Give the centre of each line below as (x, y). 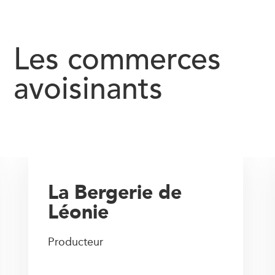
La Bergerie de (115, 192)
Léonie (79, 211)
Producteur (76, 242)
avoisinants (88, 91)
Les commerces (117, 61)
